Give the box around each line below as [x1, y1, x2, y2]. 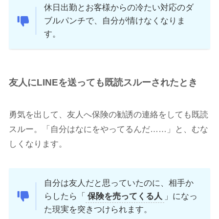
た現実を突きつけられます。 [44, 204, 153, 214]
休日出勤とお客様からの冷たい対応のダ [44, 3, 194, 13]
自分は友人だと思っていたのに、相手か [44, 178, 194, 188]
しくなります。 [8, 139, 67, 149]
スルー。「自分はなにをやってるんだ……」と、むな [8, 124, 208, 134]
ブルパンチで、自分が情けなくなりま [44, 16, 186, 26]
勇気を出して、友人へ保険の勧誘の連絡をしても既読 [8, 109, 208, 119]
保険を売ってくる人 [88, 191, 163, 201]
